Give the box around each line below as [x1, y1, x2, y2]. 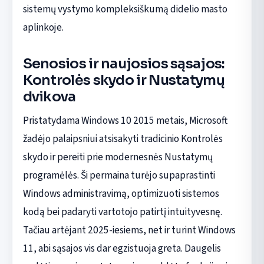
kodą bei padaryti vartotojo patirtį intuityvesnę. [22, 204, 222, 219]
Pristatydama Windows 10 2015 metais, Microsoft [22, 113, 227, 128]
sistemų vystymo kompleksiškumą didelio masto [22, 1, 227, 16]
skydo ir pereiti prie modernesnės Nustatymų [22, 149, 213, 164]
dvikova [22, 87, 76, 105]
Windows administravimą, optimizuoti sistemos [22, 186, 219, 201]
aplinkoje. [22, 19, 64, 35]
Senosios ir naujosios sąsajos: [22, 54, 225, 72]
